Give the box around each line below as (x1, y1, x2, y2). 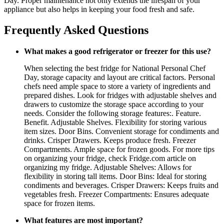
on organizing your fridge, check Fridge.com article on (24, 154, 196, 163)
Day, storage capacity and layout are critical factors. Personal (24, 73, 215, 82)
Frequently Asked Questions (4, 23, 148, 37)
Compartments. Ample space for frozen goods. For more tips (24, 145, 214, 154)
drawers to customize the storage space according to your (24, 100, 203, 109)
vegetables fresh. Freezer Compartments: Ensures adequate (24, 190, 209, 199)
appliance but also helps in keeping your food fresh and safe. (4, 4, 194, 13)
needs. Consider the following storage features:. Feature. (24, 109, 201, 118)
